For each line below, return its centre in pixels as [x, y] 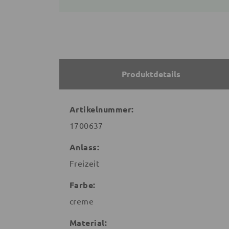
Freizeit [85, 163]
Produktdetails [151, 74]
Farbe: [83, 185]
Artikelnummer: [102, 109]
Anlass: [85, 147]
